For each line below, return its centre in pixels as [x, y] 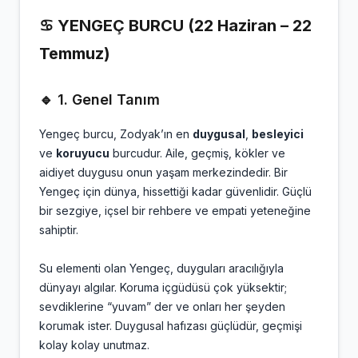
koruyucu [83, 153]
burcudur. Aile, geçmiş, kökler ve [197, 153]
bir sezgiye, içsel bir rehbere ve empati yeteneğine [175, 211]
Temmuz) [75, 54]
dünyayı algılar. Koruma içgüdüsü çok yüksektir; [163, 287]
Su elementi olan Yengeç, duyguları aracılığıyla [161, 268]
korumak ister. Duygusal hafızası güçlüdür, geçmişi [171, 326]
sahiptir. [59, 230]
